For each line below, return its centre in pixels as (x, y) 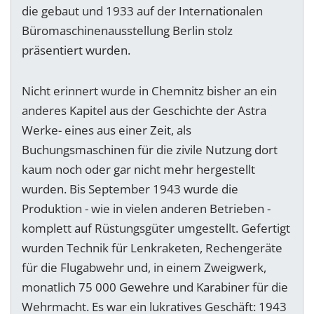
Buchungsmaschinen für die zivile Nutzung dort (150, 150)
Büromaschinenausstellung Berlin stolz (127, 31)
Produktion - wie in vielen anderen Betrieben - (146, 209)
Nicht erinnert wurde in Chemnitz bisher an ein (149, 91)
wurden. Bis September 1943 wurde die (130, 189)
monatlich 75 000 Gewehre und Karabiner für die (155, 287)
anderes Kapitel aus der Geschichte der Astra (144, 111)
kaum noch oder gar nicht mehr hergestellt (138, 170)
